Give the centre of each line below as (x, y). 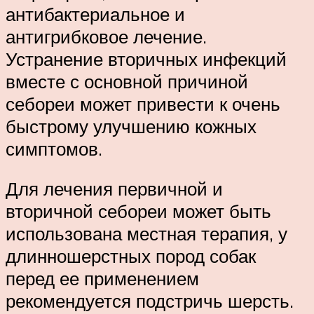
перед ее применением (102, 279)
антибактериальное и (95, 14)
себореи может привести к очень (143, 103)
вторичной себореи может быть (138, 211)
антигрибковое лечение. (106, 36)
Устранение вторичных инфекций (146, 59)
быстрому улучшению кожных (131, 126)
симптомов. (54, 148)
